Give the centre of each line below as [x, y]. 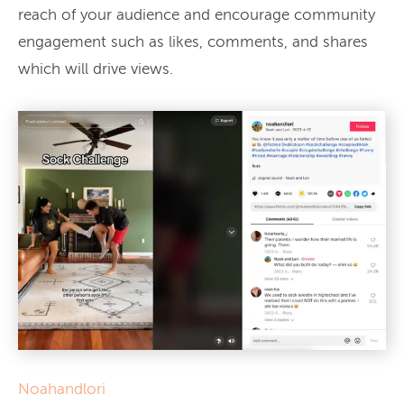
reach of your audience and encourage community [197, 16]
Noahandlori [62, 390]
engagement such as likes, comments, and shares [193, 43]
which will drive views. [96, 70]
